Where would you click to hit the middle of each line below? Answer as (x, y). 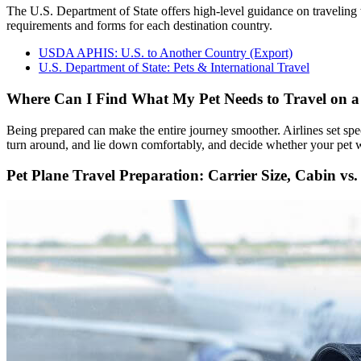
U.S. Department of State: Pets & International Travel (174, 68)
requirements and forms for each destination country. (139, 26)
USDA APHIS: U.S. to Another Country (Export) (166, 53)
